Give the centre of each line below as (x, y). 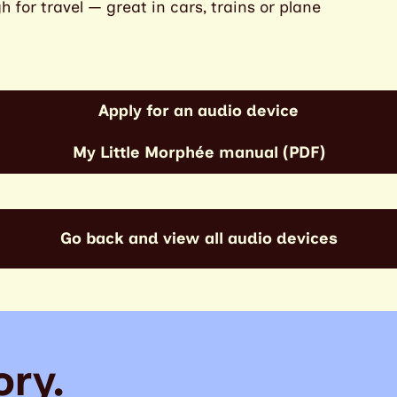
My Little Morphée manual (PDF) (198, 152)
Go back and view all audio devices (198, 238)
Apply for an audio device (198, 111)
